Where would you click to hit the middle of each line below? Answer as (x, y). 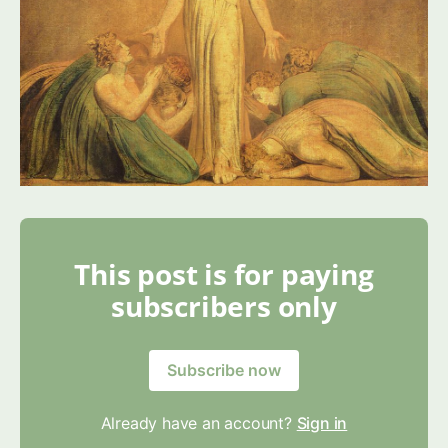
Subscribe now (224, 370)
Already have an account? (198, 423)
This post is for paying (224, 274)
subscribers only (224, 306)
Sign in (322, 423)
